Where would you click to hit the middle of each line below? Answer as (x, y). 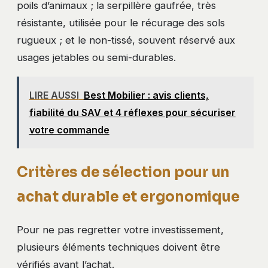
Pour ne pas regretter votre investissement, (120, 230)
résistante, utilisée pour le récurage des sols (121, 23)
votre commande (69, 130)
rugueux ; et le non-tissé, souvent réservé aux (126, 40)
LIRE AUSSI (54, 95)
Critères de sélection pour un (124, 172)
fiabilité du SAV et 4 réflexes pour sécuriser (132, 112)
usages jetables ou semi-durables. (96, 58)
